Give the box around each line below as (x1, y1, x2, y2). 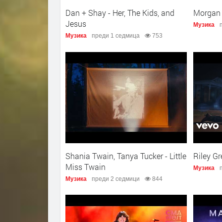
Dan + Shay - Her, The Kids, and (65, 7, 174, 18)
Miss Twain (65, 161, 106, 172)
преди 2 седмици (92, 175, 140, 182)
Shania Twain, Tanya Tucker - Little (65, 150, 186, 161)
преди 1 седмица (92, 32, 140, 40)
